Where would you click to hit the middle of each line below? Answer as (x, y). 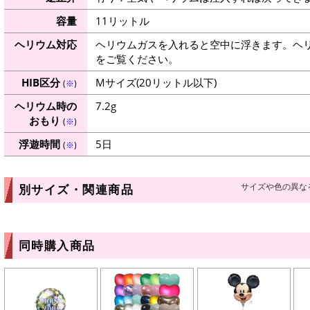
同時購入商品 (57, 245)
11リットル (122, 20)
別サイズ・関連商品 (76, 189)
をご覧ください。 (137, 58)
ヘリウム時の (45, 106)
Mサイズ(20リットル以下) (156, 82)
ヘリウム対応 (45, 44)
